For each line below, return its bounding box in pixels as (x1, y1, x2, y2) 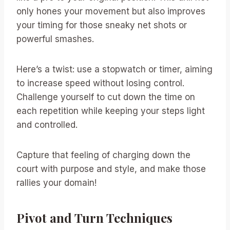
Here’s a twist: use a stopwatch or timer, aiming (16, 64, 213, 75)
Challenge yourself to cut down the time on (16, 92, 195, 103)
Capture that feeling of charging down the (16, 150, 190, 161)
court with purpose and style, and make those (16, 164, 206, 175)
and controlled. (16, 120, 78, 130)
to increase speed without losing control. (16, 78, 184, 89)
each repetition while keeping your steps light (16, 106, 205, 117)
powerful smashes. (16, 34, 94, 45)
